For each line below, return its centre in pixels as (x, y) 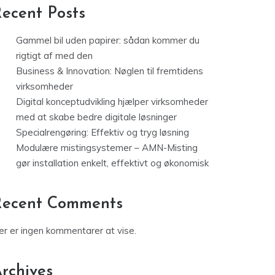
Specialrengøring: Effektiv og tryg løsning (103, 133)
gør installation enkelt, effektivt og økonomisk (112, 163)
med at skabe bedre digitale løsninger (96, 117)
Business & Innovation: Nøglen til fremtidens (110, 71)
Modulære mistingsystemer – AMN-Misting (107, 148)
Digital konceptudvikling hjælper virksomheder (112, 102)
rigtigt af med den (54, 56)
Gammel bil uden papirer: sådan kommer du (108, 41)
